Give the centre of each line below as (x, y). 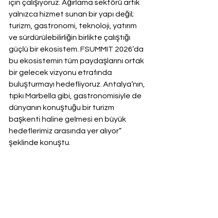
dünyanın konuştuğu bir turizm (62, 108)
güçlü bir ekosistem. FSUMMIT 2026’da (77, 49)
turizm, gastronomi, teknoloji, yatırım (73, 26)
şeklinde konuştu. (40, 143)
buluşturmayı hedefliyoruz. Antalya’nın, (78, 84)
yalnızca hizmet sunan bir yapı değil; (72, 14)
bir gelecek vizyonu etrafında (61, 73)
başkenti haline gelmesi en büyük (68, 119)
